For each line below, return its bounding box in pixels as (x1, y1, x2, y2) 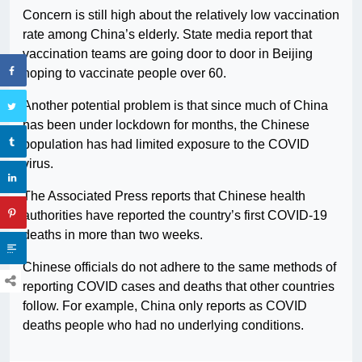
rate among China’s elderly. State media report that (23, 27, 312, 41)
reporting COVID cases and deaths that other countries (23, 279, 335, 293)
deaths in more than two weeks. (23, 227, 203, 242)
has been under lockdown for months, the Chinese (23, 117, 309, 132)
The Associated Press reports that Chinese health (23, 188, 305, 203)
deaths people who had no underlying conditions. (23, 318, 304, 332)
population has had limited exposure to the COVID (23, 137, 309, 151)
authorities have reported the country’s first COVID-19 (23, 208, 327, 222)
